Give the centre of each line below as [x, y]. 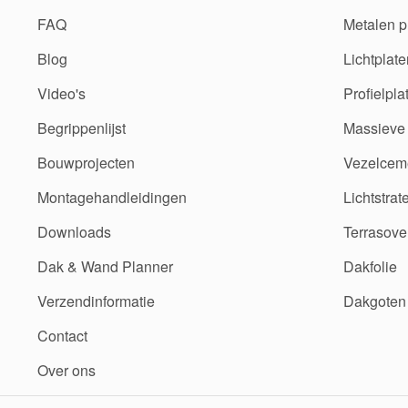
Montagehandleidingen [110, 197]
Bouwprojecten [84, 162]
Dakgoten [373, 301]
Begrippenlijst [80, 127]
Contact [61, 335]
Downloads [72, 231]
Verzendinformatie [94, 301]
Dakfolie [368, 266]
